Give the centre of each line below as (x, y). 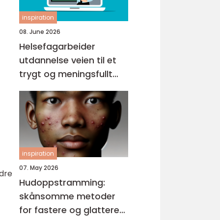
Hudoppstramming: (62, 182)
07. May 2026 (39, 168)
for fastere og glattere (69, 210)
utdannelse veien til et (45, 60)
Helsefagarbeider (57, 46)
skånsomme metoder (67, 196)
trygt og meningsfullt (66, 74)
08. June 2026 (40, 32)
